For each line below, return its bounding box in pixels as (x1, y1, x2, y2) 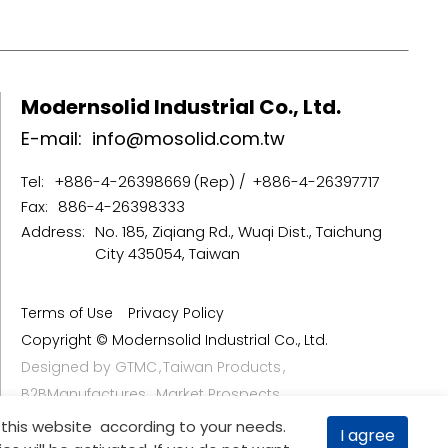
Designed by (20, 357, 115, 378)
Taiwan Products (162, 357, 281, 378)
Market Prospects (155, 384, 280, 405)
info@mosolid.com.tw (91, 125, 285, 151)
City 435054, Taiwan (94, 243, 240, 265)
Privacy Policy (127, 303, 224, 324)
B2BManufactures (20, 384, 146, 405)
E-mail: (20, 125, 82, 151)
